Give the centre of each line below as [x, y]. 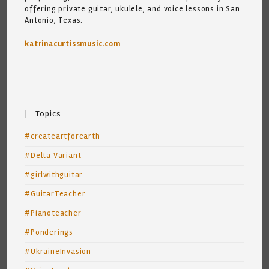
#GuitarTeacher [55, 194]
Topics [49, 113]
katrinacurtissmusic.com [73, 44]
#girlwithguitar [54, 174]
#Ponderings [49, 232]
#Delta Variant [53, 155]
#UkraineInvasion [58, 251]
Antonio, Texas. [54, 20]
